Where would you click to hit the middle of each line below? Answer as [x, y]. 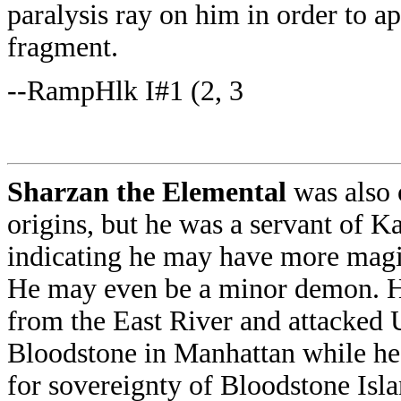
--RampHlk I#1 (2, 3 [125, 91]
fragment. [63, 47]
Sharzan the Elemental [150, 192]
